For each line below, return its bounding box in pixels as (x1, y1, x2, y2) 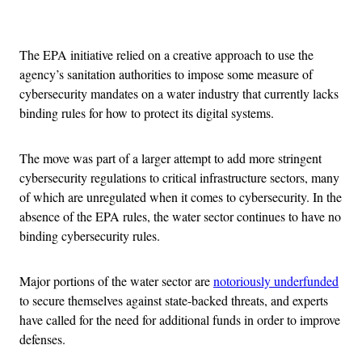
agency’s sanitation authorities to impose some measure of (19, 65, 313, 82)
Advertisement (179, 6, 254, 23)
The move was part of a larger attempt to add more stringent (19, 149, 322, 166)
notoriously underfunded (213, 271, 339, 289)
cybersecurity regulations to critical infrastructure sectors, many (19, 168, 339, 186)
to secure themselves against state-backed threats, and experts (19, 291, 328, 309)
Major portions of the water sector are (19, 271, 213, 289)
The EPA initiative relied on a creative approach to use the (19, 45, 314, 63)
